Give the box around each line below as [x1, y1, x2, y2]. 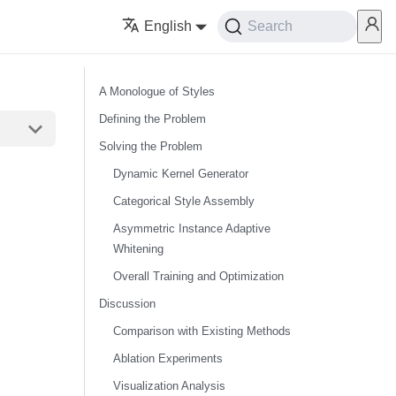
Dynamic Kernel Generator [112, 167, 248, 180]
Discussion [98, 297, 156, 310]
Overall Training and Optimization [112, 270, 284, 283]
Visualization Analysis [112, 379, 225, 392]
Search [247, 19, 293, 34]
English [143, 19, 192, 34]
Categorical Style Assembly [112, 194, 255, 208]
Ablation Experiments [112, 352, 223, 365]
